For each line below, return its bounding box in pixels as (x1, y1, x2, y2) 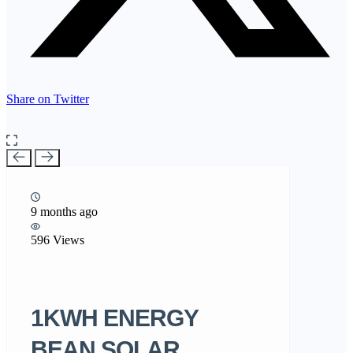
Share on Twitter (6, 91, 89, 106)
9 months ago (31, 204, 98, 218)
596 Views (31, 232, 84, 247)
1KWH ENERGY (31, 304, 198, 331)
